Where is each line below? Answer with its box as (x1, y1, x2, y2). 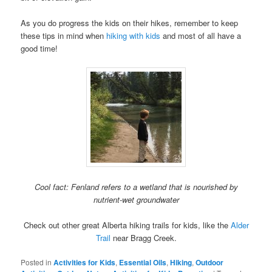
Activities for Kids (53, 256, 116, 268)
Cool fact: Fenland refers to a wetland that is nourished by (34, 180, 238, 192)
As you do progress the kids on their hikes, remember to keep (21, 17, 239, 29)
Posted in (21, 256, 52, 267)
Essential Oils (119, 256, 167, 268)
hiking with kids (106, 30, 161, 42)
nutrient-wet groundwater (93, 193, 179, 205)
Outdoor (195, 256, 224, 268)
